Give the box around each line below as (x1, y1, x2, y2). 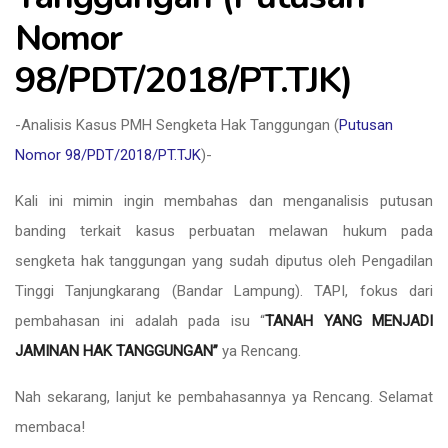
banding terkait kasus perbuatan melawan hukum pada (15, 222, 433, 240)
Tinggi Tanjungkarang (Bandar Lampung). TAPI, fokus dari (15, 282, 433, 300)
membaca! (15, 418, 85, 436)
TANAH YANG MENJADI (265, 312, 434, 330)
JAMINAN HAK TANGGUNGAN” (15, 342, 218, 360)
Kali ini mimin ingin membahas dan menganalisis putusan (15, 192, 433, 210)
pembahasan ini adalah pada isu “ (15, 312, 266, 330)
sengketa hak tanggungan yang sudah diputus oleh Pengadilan (15, 252, 433, 270)
